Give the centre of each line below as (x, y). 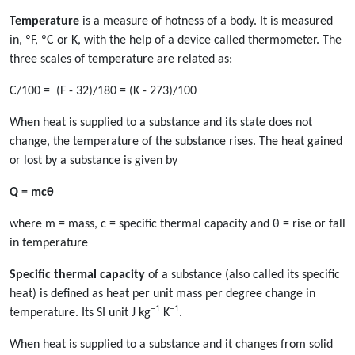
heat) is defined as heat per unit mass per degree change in (162, 294)
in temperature (49, 243)
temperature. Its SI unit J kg (80, 313)
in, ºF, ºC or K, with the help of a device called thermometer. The (176, 40)
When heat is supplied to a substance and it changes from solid (171, 344)
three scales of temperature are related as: (121, 59)
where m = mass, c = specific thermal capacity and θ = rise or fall (177, 224)
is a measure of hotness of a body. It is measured (206, 21)
